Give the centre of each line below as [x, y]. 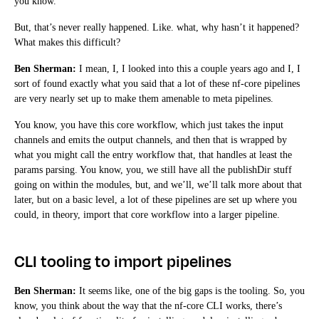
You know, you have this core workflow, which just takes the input [149, 125]
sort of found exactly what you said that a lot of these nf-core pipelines [157, 83]
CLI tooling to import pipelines [123, 262]
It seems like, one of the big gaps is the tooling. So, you [190, 291]
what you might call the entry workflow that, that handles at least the [153, 155]
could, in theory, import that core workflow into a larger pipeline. [147, 214]
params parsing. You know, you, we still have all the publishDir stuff [153, 169]
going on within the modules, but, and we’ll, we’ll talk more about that [158, 184]
